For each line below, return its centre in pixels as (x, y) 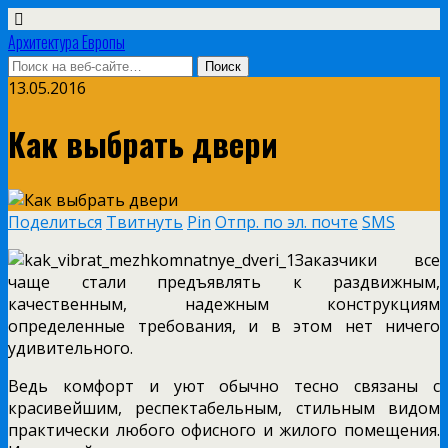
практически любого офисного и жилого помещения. (224, 429)
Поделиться (55, 221)
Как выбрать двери (143, 144)
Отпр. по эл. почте (286, 221)
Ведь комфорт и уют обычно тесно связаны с (224, 385)
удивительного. (70, 347)
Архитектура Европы (66, 42)
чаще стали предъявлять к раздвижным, (224, 281)
